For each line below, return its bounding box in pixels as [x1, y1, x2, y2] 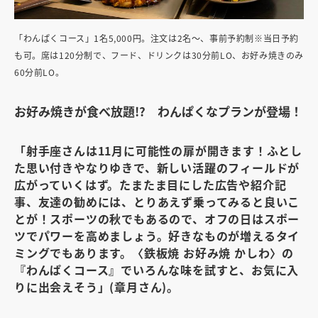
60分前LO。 [14, 66, 65, 79]
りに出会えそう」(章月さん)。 [14, 278, 179, 296]
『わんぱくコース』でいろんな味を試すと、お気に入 [14, 261, 300, 279]
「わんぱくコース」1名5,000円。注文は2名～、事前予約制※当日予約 [14, 32, 299, 45]
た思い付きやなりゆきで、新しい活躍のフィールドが [14, 159, 300, 177]
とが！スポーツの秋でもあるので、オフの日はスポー [14, 210, 300, 228]
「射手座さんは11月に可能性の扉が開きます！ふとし [14, 142, 302, 160]
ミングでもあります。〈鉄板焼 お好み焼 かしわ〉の [14, 244, 294, 262]
